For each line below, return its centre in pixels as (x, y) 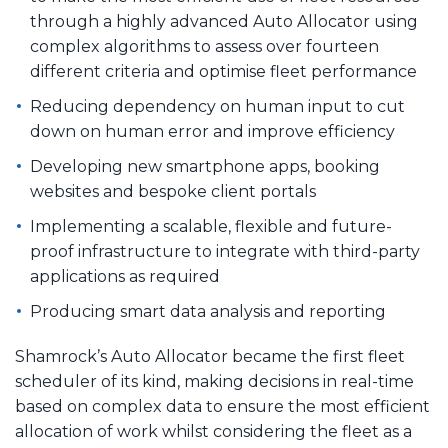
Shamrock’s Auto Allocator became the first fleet (210, 356)
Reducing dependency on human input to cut (217, 106)
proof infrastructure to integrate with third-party (225, 251)
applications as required (125, 276)
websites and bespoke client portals (173, 191)
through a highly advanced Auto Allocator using (224, 21)
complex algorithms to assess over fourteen (204, 46)
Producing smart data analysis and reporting (208, 311)
